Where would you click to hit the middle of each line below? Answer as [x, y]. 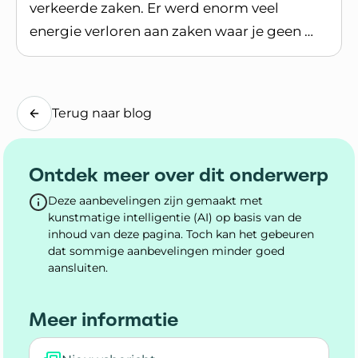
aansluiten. [78, 267]
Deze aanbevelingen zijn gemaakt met [155, 200]
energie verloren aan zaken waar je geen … [171, 31]
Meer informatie [103, 319]
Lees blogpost [77, 53]
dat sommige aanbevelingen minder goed [166, 251]
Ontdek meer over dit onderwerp [179, 175]
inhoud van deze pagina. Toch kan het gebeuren [181, 234]
